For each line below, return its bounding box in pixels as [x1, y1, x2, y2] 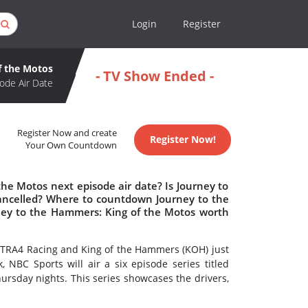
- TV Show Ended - [95, 66, 214, 85]
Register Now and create [17, 127, 118, 140]
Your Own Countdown [25, 140, 118, 152]
